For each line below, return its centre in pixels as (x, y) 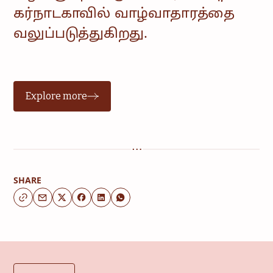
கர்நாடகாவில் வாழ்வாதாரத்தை (124, 15)
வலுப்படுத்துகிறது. (80, 35)
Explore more (57, 96)
